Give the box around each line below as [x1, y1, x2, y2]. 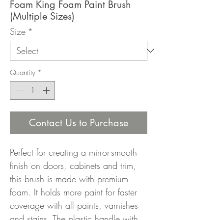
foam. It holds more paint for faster [10, 186, 137, 198]
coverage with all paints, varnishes [10, 199, 138, 212]
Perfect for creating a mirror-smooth [10, 146, 137, 159]
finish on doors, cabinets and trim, [10, 160, 136, 172]
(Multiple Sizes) [10, 9, 75, 23]
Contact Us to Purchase [29, 116, 128, 130]
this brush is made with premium [10, 173, 128, 185]
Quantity [10, 67, 35, 78]
